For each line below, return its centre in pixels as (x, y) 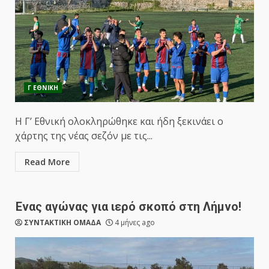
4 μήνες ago (134, 222)
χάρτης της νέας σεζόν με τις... (84, 136)
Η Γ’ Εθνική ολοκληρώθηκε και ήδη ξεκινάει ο (119, 121)
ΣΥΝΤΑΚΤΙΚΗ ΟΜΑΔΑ (62, 222)
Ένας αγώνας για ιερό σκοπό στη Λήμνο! (128, 207)
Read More (47, 162)
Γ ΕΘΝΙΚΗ (43, 88)
